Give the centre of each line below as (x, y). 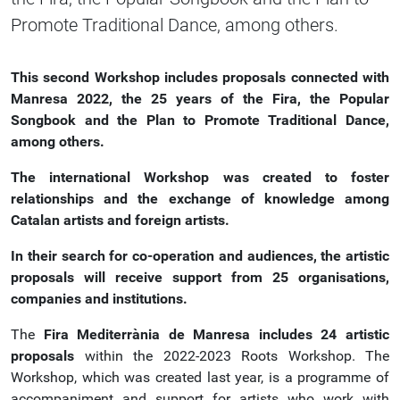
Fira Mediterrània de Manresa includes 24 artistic (217, 334)
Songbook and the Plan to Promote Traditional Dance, (200, 120)
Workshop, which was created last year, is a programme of (200, 377)
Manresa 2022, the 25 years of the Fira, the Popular (200, 99)
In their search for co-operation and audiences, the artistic (200, 256)
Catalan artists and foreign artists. (120, 220)
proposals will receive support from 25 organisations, (200, 277)
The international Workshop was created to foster (200, 177)
